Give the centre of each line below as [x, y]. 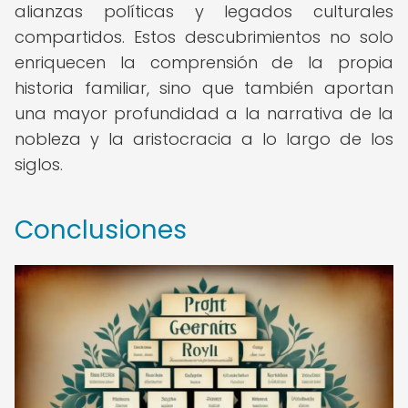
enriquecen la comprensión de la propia [204, 62]
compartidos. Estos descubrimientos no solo [204, 37]
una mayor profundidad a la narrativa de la [204, 113]
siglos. [39, 164]
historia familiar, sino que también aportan [204, 88]
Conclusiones [101, 230]
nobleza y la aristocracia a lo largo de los [204, 139]
